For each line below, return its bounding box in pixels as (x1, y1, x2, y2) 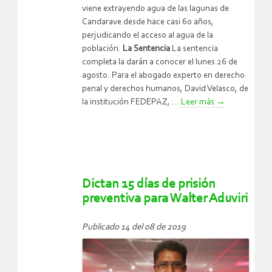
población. (82, 44, 123, 53)
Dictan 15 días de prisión (82, 177, 216, 191)
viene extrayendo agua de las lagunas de (82, 4, 229, 13)
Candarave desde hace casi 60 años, (82, 17, 214, 27)
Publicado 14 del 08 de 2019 (82, 222, 186, 232)
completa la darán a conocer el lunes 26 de (82, 57, 237, 67)
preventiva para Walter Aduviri (82, 191, 248, 206)
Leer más (179, 97, 216, 107)
